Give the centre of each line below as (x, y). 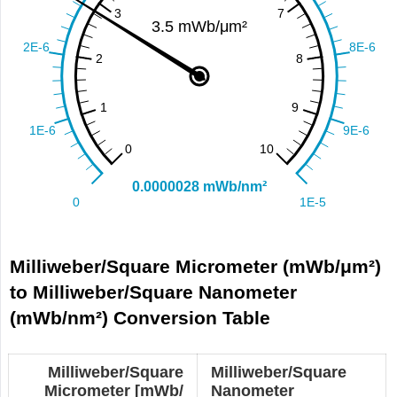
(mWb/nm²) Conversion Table (140, 318)
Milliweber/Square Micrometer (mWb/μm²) (196, 267)
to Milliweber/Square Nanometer (154, 292)
